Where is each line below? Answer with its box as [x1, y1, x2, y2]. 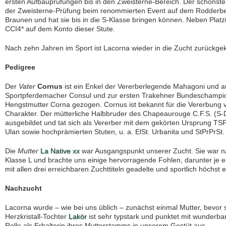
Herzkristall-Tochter [5, 212, 69, 220]
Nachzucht [5, 184, 42, 192]
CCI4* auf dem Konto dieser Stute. [5, 25, 115, 33]
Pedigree [5, 63, 35, 71]
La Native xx [40, 147, 80, 155]
